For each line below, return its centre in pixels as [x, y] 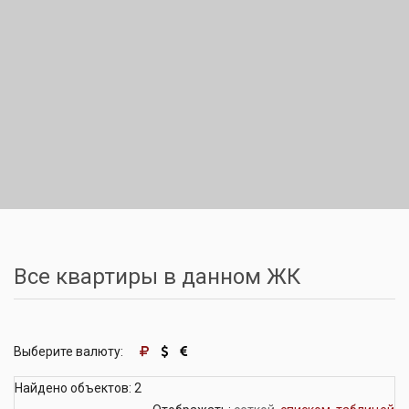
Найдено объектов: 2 [78, 388]
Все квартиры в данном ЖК [157, 277]
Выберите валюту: [70, 351]
